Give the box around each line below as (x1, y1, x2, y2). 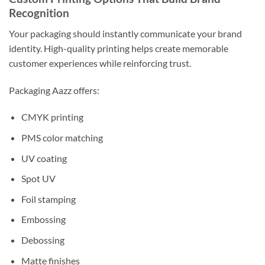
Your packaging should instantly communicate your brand (9, 27, 242, 39)
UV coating (21, 152, 67, 164)
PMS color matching (21, 132, 103, 143)
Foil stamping (21, 193, 76, 205)
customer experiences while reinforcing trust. (9, 57, 191, 69)
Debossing (21, 234, 64, 245)
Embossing (21, 214, 66, 225)
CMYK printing (21, 111, 83, 123)
